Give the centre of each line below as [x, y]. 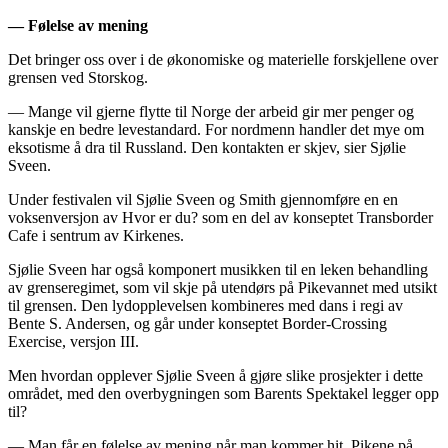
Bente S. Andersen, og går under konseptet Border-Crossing [197, 323]
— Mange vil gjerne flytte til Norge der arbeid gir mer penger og [211, 111]
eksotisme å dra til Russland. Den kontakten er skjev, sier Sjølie [207, 147]
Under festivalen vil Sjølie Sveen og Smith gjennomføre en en [203, 199]
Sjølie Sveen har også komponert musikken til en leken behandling [218, 269]
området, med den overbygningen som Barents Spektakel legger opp [223, 393]
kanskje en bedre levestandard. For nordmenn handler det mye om [216, 129]
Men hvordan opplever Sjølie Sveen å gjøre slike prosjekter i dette [215, 375]
